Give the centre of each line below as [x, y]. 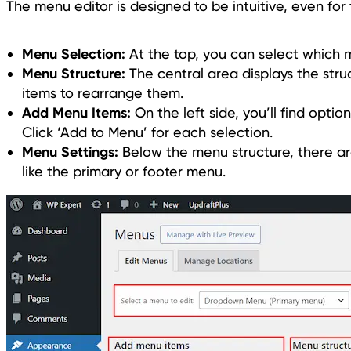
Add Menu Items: [76, 113]
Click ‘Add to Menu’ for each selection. [147, 132]
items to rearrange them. [103, 93]
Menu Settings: [70, 152]
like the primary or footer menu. [124, 172]
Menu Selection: [74, 54]
